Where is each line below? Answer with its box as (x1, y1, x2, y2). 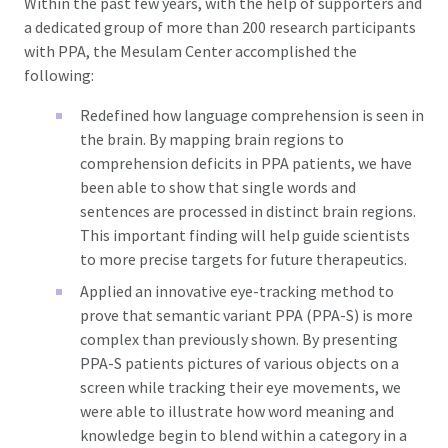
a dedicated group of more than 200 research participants (24, 16, 416, 37)
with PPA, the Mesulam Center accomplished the (24, 40, 357, 61)
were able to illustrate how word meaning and (80, 400, 394, 421)
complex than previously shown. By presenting (80, 328, 398, 349)
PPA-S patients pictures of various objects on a (80, 352, 399, 373)
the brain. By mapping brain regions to (80, 128, 344, 149)
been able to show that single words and (80, 176, 356, 197)
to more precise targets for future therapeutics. (80, 248, 410, 269)
